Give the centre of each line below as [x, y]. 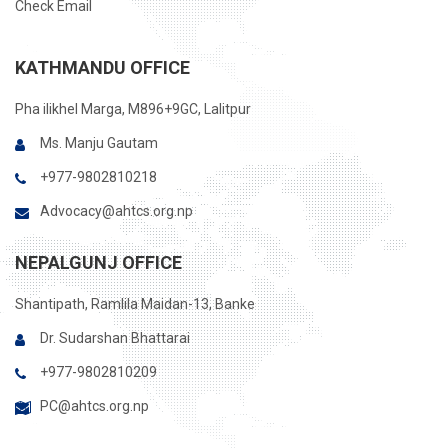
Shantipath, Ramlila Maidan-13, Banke [135, 304]
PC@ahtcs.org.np [94, 406]
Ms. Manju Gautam [99, 143]
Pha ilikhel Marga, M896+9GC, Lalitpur [133, 109]
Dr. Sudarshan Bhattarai [115, 338]
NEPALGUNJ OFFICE [98, 262]
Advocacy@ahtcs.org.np [116, 211]
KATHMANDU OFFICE [102, 67]
